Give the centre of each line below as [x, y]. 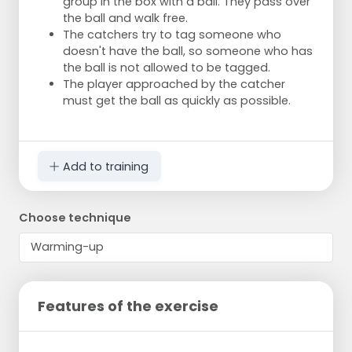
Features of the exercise [128, 306]
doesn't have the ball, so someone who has [188, 51]
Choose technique [75, 217]
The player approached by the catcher [174, 84]
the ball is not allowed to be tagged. [167, 68]
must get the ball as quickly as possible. [177, 101]
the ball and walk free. [125, 18]
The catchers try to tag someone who [172, 35]
